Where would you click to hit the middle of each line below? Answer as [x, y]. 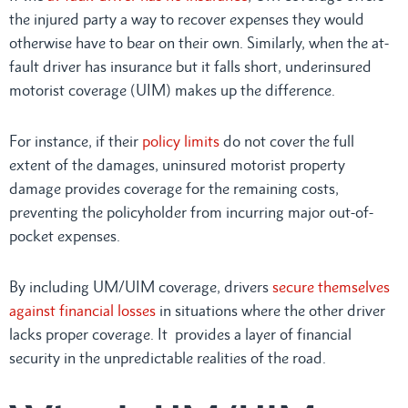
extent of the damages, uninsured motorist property [177, 164]
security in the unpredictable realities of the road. [168, 357]
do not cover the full [287, 141]
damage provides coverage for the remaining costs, [174, 188]
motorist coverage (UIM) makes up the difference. [172, 90]
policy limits [179, 141]
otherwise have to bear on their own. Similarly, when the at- [199, 42]
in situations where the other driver [270, 310]
